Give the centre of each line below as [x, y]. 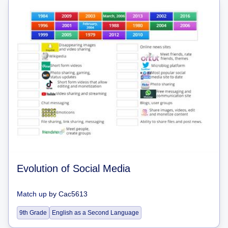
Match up [32, 194]
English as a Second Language [95, 212]
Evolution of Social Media [74, 168]
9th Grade [33, 212]
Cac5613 [73, 194]
